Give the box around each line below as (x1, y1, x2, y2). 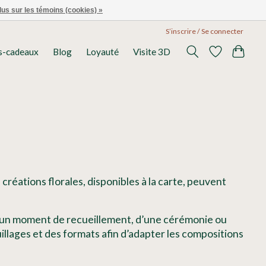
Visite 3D (133, 46, 171, 58)
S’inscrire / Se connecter (166, 26, 244, 36)
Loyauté (86, 46, 119, 58)
